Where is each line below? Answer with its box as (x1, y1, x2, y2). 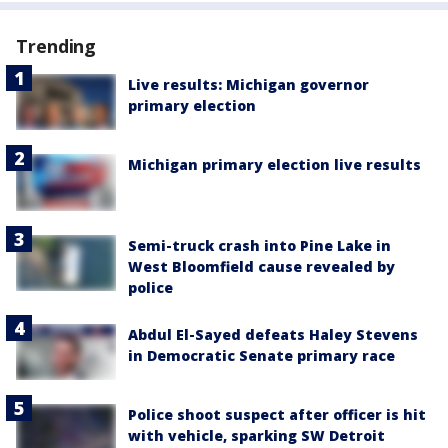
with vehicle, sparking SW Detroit (128, 425, 385, 445)
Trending (16, 34, 97, 59)
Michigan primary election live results (128, 155, 421, 175)
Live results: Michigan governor (128, 75, 369, 95)
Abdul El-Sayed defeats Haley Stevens (128, 324, 418, 344)
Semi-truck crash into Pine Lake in (128, 235, 391, 255)
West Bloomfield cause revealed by (128, 256, 395, 276)
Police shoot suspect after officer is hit (128, 404, 426, 424)
